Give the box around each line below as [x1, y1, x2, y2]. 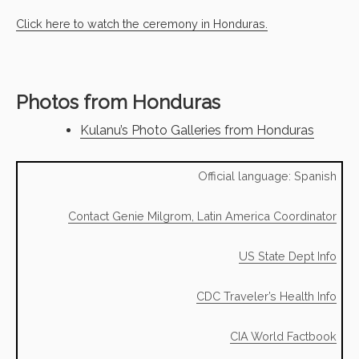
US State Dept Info [239, 248, 337, 263]
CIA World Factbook [230, 329, 337, 343]
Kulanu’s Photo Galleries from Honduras [80, 122, 314, 138]
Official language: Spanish [198, 168, 337, 183]
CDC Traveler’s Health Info [196, 288, 337, 303]
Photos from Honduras [16, 90, 220, 114]
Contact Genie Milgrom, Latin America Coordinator [68, 208, 337, 223]
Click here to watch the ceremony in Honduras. [16, 16, 268, 30]
